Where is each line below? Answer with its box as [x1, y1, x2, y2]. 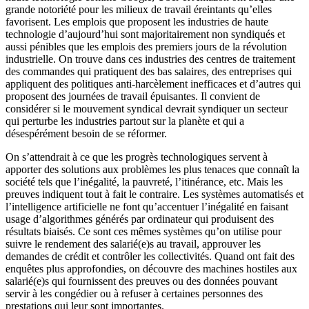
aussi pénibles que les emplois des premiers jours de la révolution [6, 40, 287, 52]
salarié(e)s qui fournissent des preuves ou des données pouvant [6, 275, 277, 287]
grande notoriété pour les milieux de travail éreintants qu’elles [6, 3, 272, 15]
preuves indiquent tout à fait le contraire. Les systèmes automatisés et [6, 188, 303, 200]
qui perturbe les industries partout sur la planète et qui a [6, 114, 244, 127]
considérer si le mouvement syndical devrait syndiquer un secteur [6, 102, 288, 114]
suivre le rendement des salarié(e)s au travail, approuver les [6, 237, 261, 250]
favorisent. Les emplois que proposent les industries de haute [6, 15, 268, 28]
